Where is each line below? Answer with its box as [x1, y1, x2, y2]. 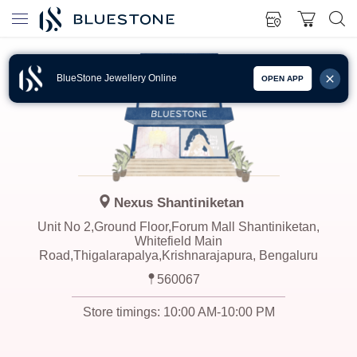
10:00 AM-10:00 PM [163, 305, 275, 319]
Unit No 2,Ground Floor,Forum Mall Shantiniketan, [37, 220, 320, 233]
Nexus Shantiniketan [113, 195, 244, 210]
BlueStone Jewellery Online [57, 73, 178, 84]
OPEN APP [261, 74, 304, 83]
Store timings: [82, 305, 163, 319]
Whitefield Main [134, 234, 222, 248]
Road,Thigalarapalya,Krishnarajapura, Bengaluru [38, 249, 318, 262]
